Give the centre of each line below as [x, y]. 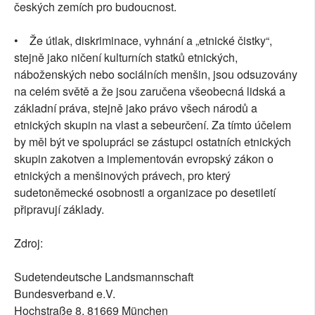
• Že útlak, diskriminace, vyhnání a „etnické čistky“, [143, 41]
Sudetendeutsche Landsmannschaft [104, 277]
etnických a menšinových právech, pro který [122, 176]
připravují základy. [59, 210]
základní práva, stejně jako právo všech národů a [136, 108]
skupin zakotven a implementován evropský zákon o [144, 159]
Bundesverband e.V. [65, 294]
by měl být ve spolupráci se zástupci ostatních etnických [153, 142]
